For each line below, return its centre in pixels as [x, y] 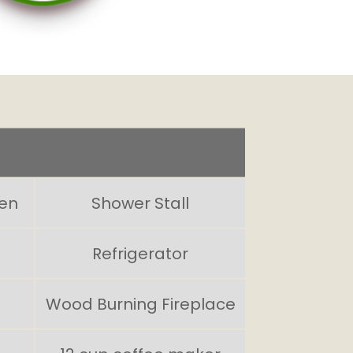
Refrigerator [141, 253]
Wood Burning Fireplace [140, 303]
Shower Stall [141, 202]
